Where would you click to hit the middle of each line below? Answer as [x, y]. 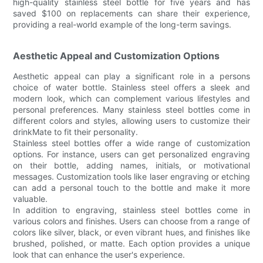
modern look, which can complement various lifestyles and [131, 99]
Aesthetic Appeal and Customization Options [117, 56]
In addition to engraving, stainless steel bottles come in [131, 210]
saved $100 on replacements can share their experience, [131, 14]
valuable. [31, 199]
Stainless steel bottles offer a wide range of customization [131, 143]
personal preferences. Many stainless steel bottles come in [131, 110]
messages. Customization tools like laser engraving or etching [131, 177]
